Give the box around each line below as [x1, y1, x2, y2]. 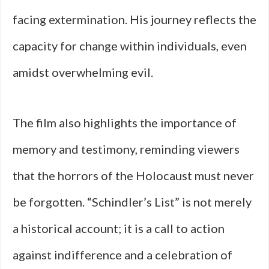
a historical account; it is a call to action [13, 221, 225, 235]
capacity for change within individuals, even [13, 38, 247, 53]
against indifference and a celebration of [13, 247, 232, 262]
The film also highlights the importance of [13, 115, 237, 130]
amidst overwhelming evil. [13, 65, 153, 79]
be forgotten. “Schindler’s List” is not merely [13, 195, 252, 209]
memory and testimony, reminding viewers [13, 142, 240, 156]
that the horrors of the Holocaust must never [13, 168, 254, 183]
